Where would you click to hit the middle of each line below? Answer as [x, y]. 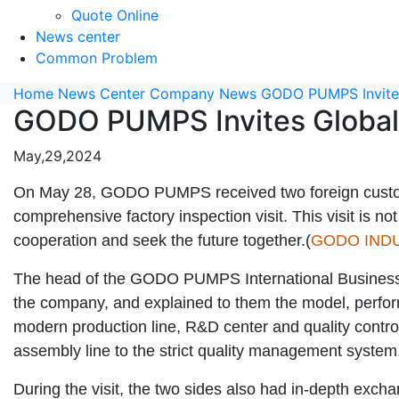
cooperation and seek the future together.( [162, 240]
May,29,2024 [57, 155]
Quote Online [115, 15]
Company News [203, 93]
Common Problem [97, 57]
